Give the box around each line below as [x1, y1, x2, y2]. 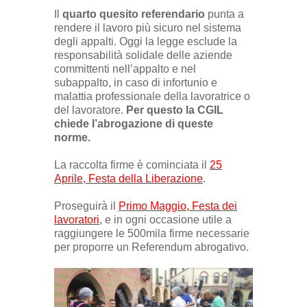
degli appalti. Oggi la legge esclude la [54, 35, 237, 47]
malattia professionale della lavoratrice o [54, 90, 250, 102]
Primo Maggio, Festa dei [119, 199, 237, 212]
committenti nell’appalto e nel [54, 62, 196, 75]
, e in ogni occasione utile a [99, 213, 232, 225]
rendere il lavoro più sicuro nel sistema [54, 21, 241, 34]
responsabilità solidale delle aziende [54, 49, 232, 61]
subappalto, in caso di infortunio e [54, 76, 217, 88]
